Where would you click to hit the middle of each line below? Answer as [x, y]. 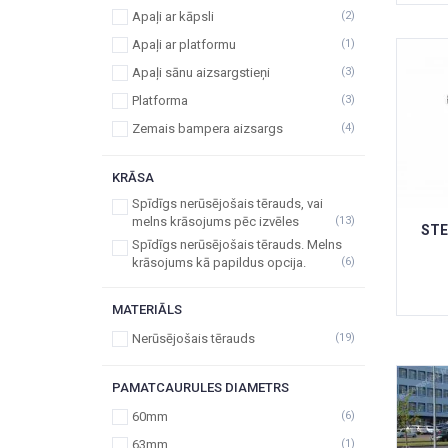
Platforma [160, 100]
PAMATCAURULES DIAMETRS [200, 387]
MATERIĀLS [147, 309]
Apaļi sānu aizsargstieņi [201, 72]
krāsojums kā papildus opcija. [219, 262]
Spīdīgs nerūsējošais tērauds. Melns [237, 244]
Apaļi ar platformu [184, 44]
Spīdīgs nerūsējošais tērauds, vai [227, 203]
